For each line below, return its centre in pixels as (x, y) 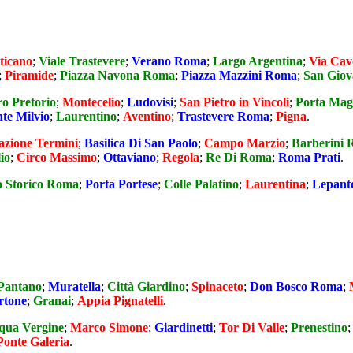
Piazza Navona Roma (117, 76)
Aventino (147, 117)
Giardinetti (184, 327)
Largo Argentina (258, 61)
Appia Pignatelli (120, 300)
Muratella (74, 286)
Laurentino (86, 117)
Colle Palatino (201, 184)
